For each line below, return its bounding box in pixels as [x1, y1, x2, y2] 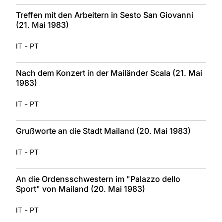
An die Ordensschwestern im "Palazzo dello [16, 173, 180, 184]
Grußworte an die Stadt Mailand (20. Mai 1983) [16, 125, 191, 136]
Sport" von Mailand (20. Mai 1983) [16, 183, 145, 194]
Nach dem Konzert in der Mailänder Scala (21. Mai [16, 67, 202, 78]
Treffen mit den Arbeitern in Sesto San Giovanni [16, 9, 193, 20]
